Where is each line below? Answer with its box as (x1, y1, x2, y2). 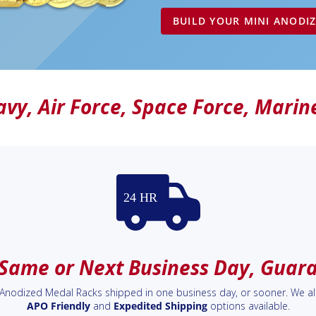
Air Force (38, 93, 121, 120)
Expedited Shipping (113, 299, 207, 312)
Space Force (132, 93, 244, 120)
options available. (207, 299, 290, 312)
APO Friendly (26, 299, 90, 312)
